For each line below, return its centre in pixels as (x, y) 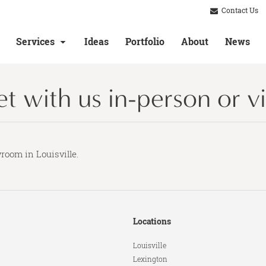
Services (35, 42)
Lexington (150, 259)
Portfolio (145, 42)
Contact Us (239, 11)
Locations (152, 221)
